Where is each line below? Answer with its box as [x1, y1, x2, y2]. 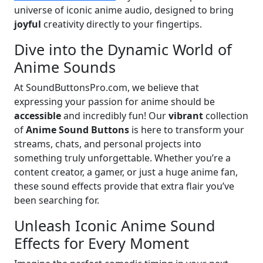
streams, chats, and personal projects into [14, 137, 201, 150]
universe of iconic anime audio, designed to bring [14, 3, 234, 16]
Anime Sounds [14, 56, 116, 77]
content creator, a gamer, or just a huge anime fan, [14, 165, 238, 178]
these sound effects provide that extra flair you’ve [14, 179, 234, 193]
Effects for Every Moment [14, 232, 189, 253]
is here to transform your [129, 123, 244, 136]
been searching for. [14, 193, 99, 207]
